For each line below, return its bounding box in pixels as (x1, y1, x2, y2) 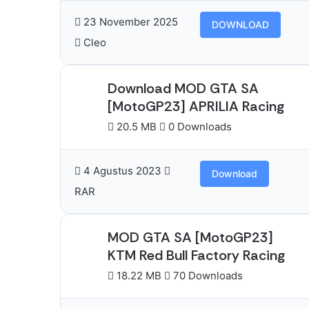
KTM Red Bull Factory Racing (108, 246, 285, 264)
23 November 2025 (81, 15, 178, 28)
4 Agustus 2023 (81, 164, 164, 177)
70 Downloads (170, 269, 243, 282)
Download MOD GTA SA (108, 79, 259, 97)
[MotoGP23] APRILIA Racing (108, 97, 284, 115)
